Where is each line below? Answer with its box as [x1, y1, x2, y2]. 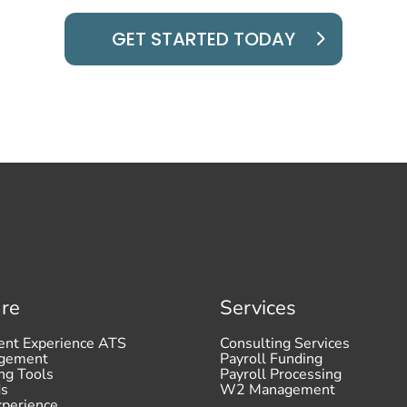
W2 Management [220, 379, 336, 400]
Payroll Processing [220, 363, 342, 384]
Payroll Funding [220, 348, 323, 369]
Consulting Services [220, 333, 351, 353]
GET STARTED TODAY [112, 25, 295, 52]
